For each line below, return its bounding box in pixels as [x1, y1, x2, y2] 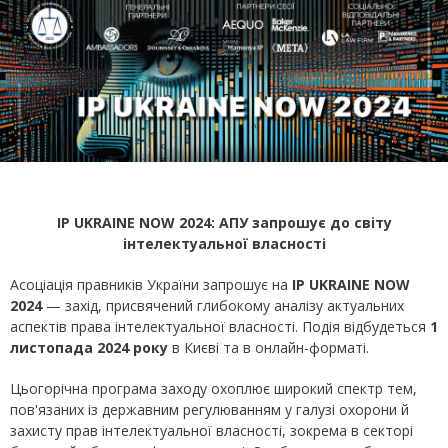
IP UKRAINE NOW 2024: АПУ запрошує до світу [56, 213, 392, 233]
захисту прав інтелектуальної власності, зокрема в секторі [10, 421, 413, 441]
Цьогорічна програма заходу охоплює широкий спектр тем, [10, 379, 417, 399]
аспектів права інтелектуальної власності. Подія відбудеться [10, 317, 430, 337]
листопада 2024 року [10, 338, 168, 358]
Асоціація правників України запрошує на [10, 275, 292, 295]
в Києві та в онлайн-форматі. [168, 338, 369, 358]
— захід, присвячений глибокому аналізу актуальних [42, 296, 404, 316]
